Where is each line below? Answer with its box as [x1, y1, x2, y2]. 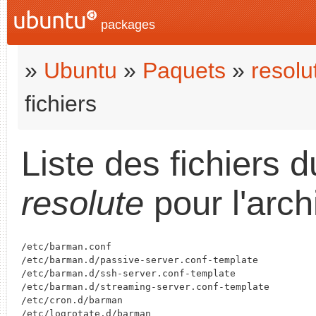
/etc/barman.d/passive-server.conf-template [21, 255, 258, 266]
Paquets [142, 58, 226, 83]
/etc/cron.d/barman [21, 295, 123, 306]
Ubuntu [44, 58, 117, 83]
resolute [21, 184, 144, 222]
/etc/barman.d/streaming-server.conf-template [21, 281, 269, 293]
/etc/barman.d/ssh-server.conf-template [21, 268, 236, 279]
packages [97, 18, 155, 32]
